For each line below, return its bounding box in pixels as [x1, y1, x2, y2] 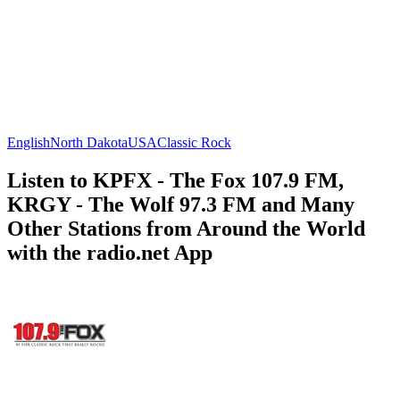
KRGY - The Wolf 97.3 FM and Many [7, 192, 354, 216]
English [7, 134, 50, 150]
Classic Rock [157, 134, 231, 150]
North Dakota [50, 134, 128, 150]
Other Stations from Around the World [7, 216, 365, 240]
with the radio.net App [7, 240, 212, 264]
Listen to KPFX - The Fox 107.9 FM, [7, 168, 344, 192]
